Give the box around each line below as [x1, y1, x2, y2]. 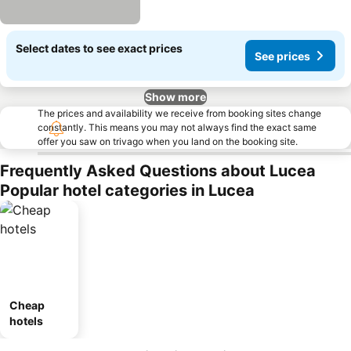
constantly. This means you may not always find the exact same [38, 121, 317, 133]
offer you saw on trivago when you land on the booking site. [38, 136, 298, 147]
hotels [9, 314, 43, 327]
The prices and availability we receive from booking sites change [38, 107, 321, 119]
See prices [255, 49, 310, 63]
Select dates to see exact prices [16, 42, 183, 55]
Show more [145, 90, 206, 103]
